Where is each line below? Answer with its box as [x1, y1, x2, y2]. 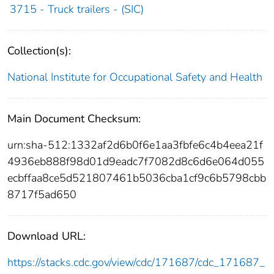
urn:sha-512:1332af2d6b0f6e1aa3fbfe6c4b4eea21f [7, 138, 263, 153]
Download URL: [7, 229, 86, 244]
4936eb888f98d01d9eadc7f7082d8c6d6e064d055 [7, 154, 264, 169]
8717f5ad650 [7, 187, 76, 202]
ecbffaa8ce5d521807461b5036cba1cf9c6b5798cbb [7, 171, 266, 186]
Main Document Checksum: [7, 111, 141, 127]
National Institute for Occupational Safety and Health [7, 70, 262, 85]
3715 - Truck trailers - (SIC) [9, 2, 144, 17]
